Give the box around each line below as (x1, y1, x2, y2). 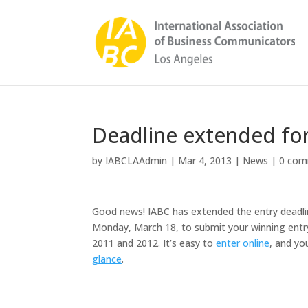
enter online (216, 236, 270, 250)
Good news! (92, 205, 146, 218)
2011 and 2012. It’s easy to (92, 236, 217, 250)
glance (92, 252, 122, 265)
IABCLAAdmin (105, 154, 168, 167)
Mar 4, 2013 (178, 154, 232, 167)
